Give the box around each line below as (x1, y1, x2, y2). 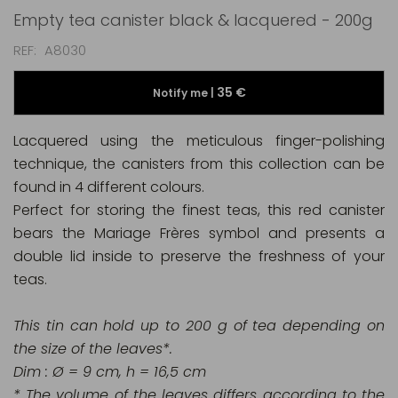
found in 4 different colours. (13, 177, 204, 197)
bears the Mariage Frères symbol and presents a (13, 223, 385, 243)
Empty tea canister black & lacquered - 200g (13, 9, 373, 31)
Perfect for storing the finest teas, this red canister (13, 200, 385, 220)
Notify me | (152, 85, 217, 100)
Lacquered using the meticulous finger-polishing (13, 131, 385, 151)
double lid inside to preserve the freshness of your (13, 246, 385, 267)
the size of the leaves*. (13, 338, 172, 359)
